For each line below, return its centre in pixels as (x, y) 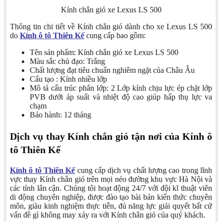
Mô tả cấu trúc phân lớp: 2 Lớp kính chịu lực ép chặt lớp (121, 88)
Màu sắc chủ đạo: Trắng (67, 61)
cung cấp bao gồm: (115, 36)
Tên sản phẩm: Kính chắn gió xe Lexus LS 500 (104, 53)
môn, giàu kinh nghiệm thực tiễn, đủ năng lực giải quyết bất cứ (111, 206)
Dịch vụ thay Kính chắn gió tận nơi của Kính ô (111, 137)
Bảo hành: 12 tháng (60, 115)
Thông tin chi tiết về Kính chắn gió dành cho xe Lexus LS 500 (111, 27)
